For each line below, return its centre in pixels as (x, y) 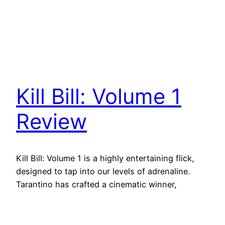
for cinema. (38, 211)
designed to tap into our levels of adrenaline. (103, 172)
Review (51, 122)
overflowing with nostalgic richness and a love (107, 198)
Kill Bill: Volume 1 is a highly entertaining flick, (105, 158)
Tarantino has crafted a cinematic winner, (96, 185)
